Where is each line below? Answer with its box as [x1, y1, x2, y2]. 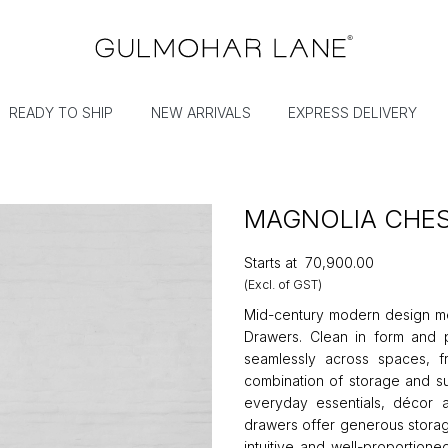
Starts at [244, 254, 297, 272]
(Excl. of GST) [244, 277, 322, 293]
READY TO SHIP [9, 104, 114, 122]
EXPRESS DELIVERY [288, 104, 418, 122]
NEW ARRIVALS [150, 104, 251, 122]
